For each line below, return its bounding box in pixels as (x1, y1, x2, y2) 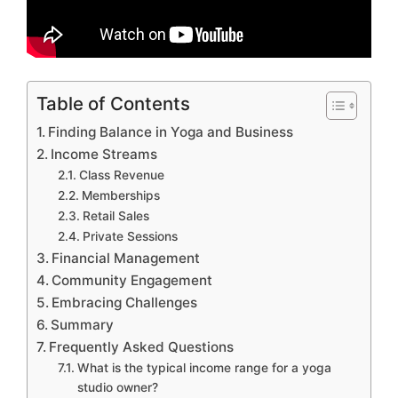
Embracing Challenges (52, 293, 198, 311)
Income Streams (51, 145, 158, 163)
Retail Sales (82, 208, 149, 223)
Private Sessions (82, 228, 178, 243)
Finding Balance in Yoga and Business (48, 123, 294, 140)
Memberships (81, 187, 160, 203)
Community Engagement (52, 271, 213, 289)
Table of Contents (36, 92, 190, 115)
